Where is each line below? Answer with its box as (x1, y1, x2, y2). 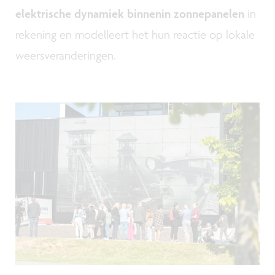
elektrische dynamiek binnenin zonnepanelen (15, 6, 244, 21)
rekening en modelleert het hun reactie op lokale (15, 26, 255, 42)
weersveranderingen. (15, 47, 116, 63)
